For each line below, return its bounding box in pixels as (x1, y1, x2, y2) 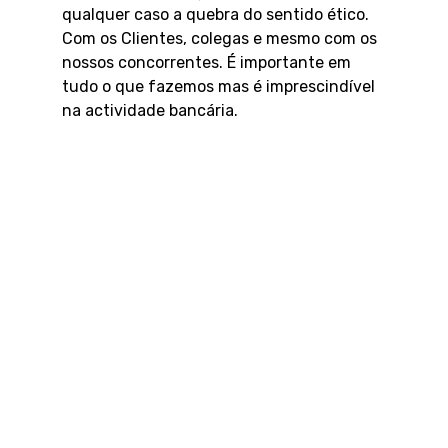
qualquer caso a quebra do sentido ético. (62, 4, 370, 24)
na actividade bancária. (62, 100, 239, 120)
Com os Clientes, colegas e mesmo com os (62, 28, 378, 48)
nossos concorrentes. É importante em (62, 52, 352, 72)
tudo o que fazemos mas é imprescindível (62, 76, 376, 96)
